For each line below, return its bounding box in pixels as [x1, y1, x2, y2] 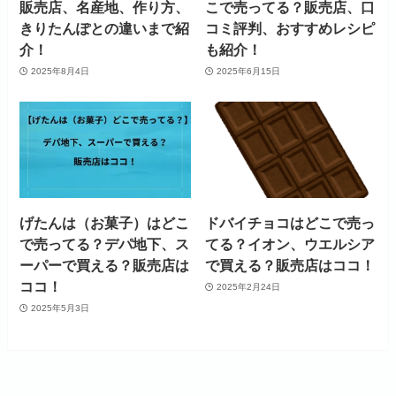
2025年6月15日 [216, 65, 280, 76]
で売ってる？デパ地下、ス [19, 236, 190, 253]
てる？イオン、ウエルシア [205, 236, 376, 253]
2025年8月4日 [30, 65, 89, 76]
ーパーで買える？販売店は [19, 257, 190, 274]
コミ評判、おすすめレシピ [205, 20, 376, 37]
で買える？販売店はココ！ [205, 257, 376, 274]
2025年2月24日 [216, 281, 280, 292]
